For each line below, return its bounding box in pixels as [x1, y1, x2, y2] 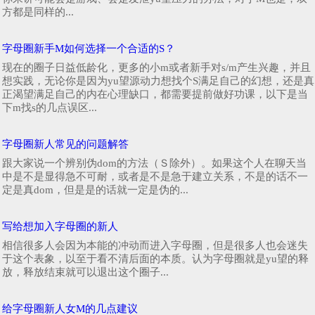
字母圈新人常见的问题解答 [2, 138, 129, 150]
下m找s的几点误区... [2, 101, 97, 113]
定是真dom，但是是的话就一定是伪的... [2, 184, 188, 195]
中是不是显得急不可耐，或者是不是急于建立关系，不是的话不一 [2, 170, 308, 182]
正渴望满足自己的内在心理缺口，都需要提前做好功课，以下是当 [2, 88, 308, 100]
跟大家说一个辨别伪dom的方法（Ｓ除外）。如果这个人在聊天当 [2, 157, 307, 169]
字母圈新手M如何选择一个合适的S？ [2, 42, 175, 54]
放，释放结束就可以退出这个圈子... [2, 266, 169, 278]
